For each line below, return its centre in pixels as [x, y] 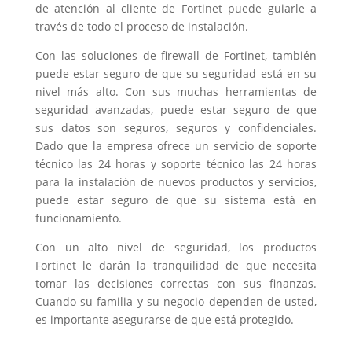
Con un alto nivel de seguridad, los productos [176, 247]
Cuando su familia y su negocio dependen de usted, [176, 301]
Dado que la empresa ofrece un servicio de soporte [176, 145]
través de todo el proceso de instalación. [141, 26]
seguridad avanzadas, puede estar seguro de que [176, 109]
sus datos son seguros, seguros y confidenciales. [176, 127]
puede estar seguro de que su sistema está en [176, 200]
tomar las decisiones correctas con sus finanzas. [176, 283]
